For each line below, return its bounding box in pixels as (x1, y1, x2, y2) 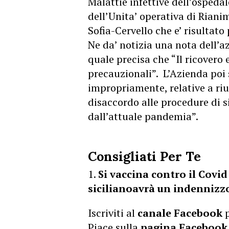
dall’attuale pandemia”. (88, 109, 198, 123)
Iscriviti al (88, 206, 138, 220)
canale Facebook (138, 206, 222, 220)
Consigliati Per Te (88, 148, 201, 165)
